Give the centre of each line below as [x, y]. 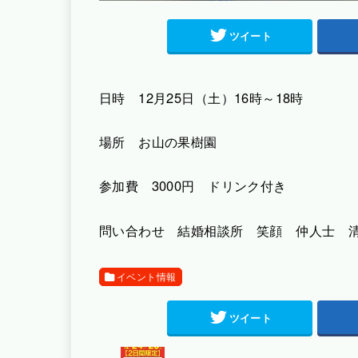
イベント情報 [147, 276]
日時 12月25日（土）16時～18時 [201, 97]
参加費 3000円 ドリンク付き [193, 186]
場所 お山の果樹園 [158, 141]
